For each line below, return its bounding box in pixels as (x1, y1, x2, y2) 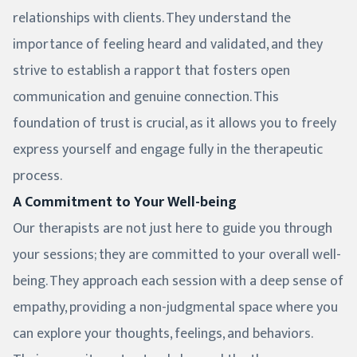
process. (13, 164, 62, 189)
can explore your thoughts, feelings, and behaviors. (13, 322, 312, 347)
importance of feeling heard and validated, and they (13, 33, 323, 57)
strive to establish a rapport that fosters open (13, 59, 290, 84)
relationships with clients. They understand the (13, 6, 291, 31)
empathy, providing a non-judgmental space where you (13, 296, 338, 320)
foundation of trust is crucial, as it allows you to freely (13, 112, 336, 136)
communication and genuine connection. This (13, 85, 279, 110)
